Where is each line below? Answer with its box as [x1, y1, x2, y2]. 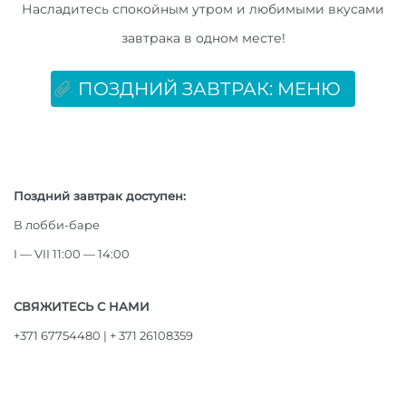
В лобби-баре [14, 217, 100, 233]
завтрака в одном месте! [121, 30, 285, 47]
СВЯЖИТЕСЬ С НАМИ [14, 299, 150, 314]
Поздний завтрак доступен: [14, 188, 186, 204]
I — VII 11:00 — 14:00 [14, 246, 132, 262]
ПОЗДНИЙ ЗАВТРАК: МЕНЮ [78, 78, 341, 101]
